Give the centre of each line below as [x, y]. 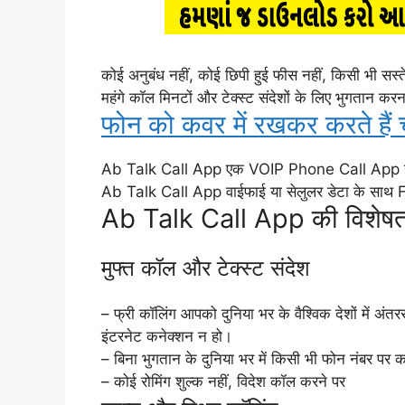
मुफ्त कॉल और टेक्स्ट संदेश [206, 268]
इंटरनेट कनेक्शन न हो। [167, 336]
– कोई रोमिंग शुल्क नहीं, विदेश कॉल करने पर [223, 381]
